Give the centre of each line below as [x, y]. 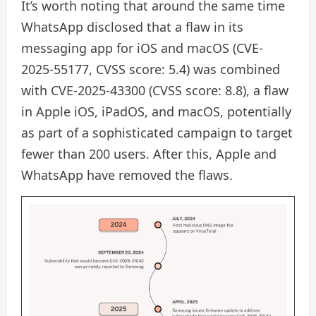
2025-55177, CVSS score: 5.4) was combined [151, 69]
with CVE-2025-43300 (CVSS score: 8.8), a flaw [155, 90]
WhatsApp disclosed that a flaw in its [132, 26]
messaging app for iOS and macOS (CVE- [142, 48]
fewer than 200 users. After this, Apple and [149, 153]
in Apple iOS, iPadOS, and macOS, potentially [156, 111]
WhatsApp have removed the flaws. [127, 175]
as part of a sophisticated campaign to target [157, 132]
